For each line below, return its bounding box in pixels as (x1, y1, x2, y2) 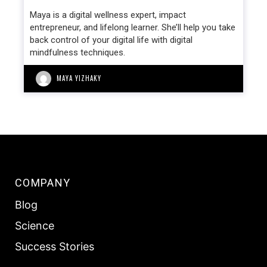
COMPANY (14, 176, 71, 189)
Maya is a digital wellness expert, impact (30, 10, 186, 20)
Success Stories (14, 240, 94, 253)
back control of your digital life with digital (30, 35, 193, 45)
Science (14, 219, 54, 232)
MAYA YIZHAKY (57, 73, 101, 83)
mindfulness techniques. (30, 47, 125, 58)
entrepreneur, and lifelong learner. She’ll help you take (30, 22, 235, 33)
